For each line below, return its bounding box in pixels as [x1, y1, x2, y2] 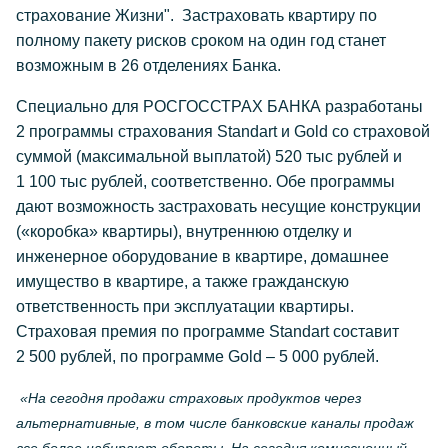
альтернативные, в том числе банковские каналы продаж [16, 415, 418, 431]
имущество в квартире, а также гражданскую [16, 273, 349, 290]
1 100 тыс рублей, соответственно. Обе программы [16, 173, 395, 190]
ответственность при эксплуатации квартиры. [16, 298, 354, 315]
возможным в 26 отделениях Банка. [16, 57, 281, 74]
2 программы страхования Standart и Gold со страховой [16, 123, 430, 140]
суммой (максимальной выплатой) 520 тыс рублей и [16, 148, 402, 165]
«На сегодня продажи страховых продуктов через [16, 390, 362, 406]
